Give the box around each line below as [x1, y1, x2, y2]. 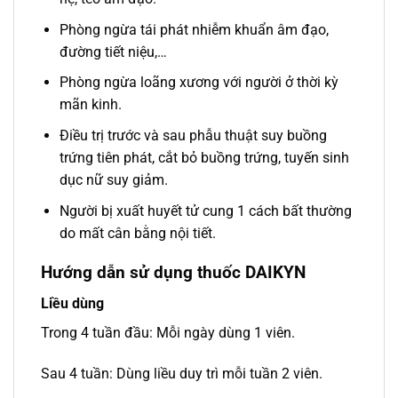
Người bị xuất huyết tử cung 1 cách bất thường [59, 202, 352, 219]
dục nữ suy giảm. [59, 171, 168, 188]
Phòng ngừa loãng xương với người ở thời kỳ [59, 74, 338, 92]
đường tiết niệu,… [59, 43, 167, 60]
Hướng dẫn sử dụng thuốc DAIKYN [41, 262, 306, 283]
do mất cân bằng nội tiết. [59, 224, 216, 242]
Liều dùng [41, 294, 104, 312]
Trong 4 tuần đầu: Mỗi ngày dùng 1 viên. [41, 323, 295, 341]
